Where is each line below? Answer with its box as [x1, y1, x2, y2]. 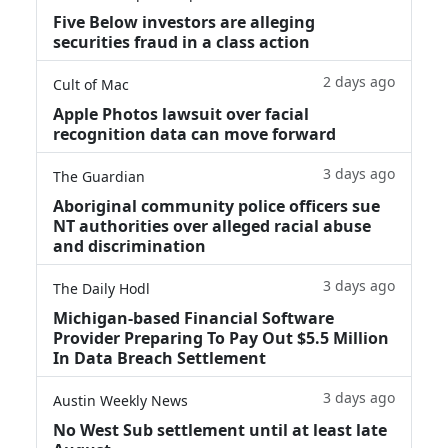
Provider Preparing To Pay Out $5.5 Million [53, 326, 389, 349]
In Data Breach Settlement [53, 346, 266, 369]
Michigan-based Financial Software [53, 306, 334, 329]
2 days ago [323, 71, 395, 91]
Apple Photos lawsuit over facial [53, 102, 309, 125]
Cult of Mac [53, 74, 129, 94]
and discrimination [53, 234, 206, 257]
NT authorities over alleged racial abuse [53, 214, 371, 237]
